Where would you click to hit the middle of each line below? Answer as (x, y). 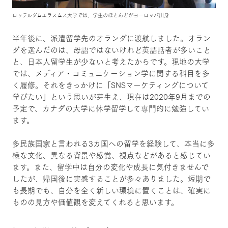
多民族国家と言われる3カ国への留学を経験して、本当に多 (113, 144)
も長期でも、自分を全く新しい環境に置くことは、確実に (111, 190)
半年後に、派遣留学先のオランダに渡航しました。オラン (111, 38)
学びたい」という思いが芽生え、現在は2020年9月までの (111, 97)
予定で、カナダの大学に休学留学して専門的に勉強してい (110, 108)
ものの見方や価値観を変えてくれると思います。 (95, 202)
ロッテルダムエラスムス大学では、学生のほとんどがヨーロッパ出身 (90, 15)
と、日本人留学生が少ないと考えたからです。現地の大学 (111, 62)
